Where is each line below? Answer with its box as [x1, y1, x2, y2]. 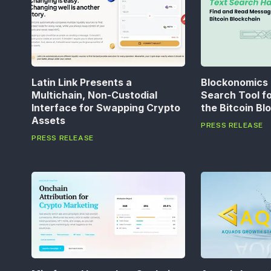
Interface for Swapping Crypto [31, 102, 180, 114]
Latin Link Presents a [31, 76, 132, 89]
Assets [31, 114, 65, 127]
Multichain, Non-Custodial [31, 89, 157, 102]
